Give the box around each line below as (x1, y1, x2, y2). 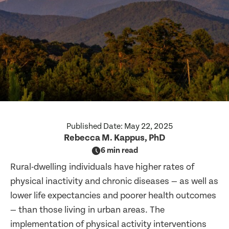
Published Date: (66, 122, 124, 131)
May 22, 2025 (124, 122, 173, 131)
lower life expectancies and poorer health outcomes (10, 190, 216, 201)
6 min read (100, 146, 138, 155)
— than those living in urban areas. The (10, 204, 165, 215)
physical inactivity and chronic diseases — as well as (10, 176, 218, 187)
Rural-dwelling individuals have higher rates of (10, 162, 194, 172)
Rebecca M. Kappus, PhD (64, 132, 165, 143)
